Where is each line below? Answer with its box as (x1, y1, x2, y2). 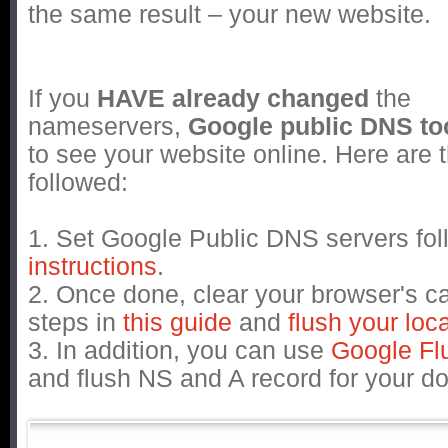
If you (28, 85, 97, 113)
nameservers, (28, 113, 188, 141)
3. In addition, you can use (28, 337, 331, 365)
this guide (123, 309, 232, 337)
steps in (28, 309, 123, 337)
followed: (28, 169, 128, 197)
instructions (28, 253, 157, 281)
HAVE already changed (97, 85, 376, 113)
